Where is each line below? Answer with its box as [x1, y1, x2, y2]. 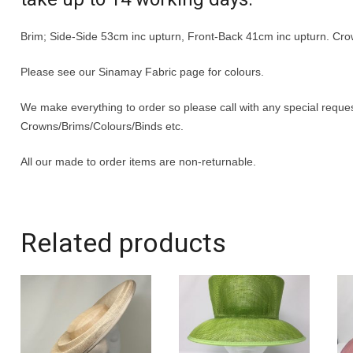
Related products [20, 227, 227, 259]
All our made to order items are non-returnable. [20, 155, 257, 169]
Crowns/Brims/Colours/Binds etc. [20, 120, 184, 133]
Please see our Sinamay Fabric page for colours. [20, 65, 265, 79]
